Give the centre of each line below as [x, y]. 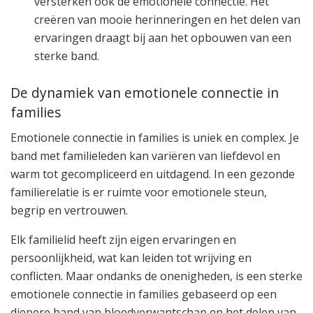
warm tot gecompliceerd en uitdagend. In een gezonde [153, 174]
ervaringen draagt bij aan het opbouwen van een [163, 38]
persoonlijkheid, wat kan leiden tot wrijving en [131, 258]
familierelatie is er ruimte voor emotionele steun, [139, 192]
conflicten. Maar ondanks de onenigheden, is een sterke [156, 276]
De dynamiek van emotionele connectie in [145, 92]
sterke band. [67, 56]
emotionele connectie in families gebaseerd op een [144, 294]
